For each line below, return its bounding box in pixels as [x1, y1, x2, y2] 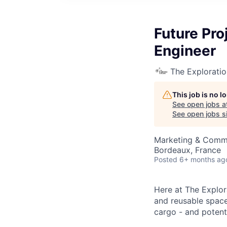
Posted [154, 155, 177, 164]
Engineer [154, 42, 216, 59]
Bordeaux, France [154, 145, 221, 155]
